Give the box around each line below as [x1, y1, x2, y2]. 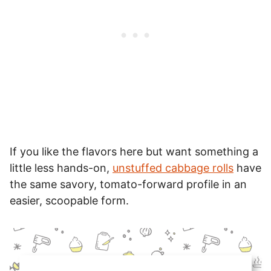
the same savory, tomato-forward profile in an [10, 178, 247, 191]
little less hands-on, [10, 162, 113, 175]
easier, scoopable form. [10, 194, 129, 207]
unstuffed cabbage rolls [113, 162, 233, 175]
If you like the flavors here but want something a [10, 145, 258, 158]
